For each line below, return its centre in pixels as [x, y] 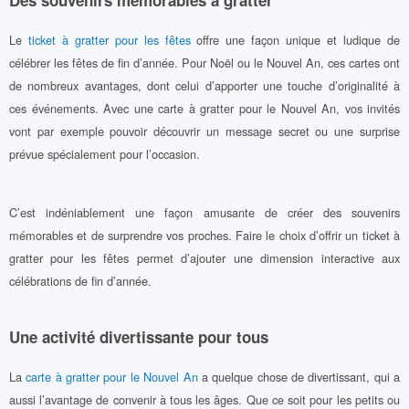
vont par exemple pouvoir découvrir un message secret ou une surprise [204, 131]
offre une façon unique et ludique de [295, 40]
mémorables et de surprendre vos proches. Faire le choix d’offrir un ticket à [204, 235]
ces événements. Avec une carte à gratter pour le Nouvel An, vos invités [204, 109]
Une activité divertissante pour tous [139, 337]
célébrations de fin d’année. [80, 280]
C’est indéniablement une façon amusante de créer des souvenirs [204, 212]
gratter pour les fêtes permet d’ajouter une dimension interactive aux [204, 257]
